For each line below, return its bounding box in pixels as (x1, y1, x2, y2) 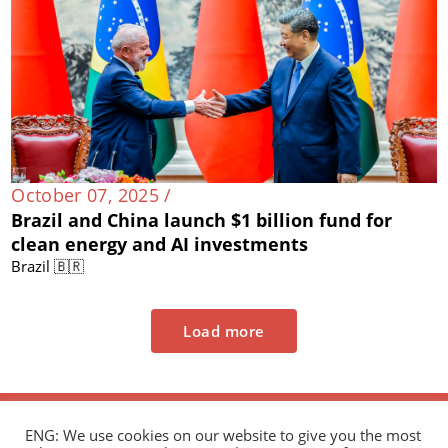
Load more (183, 320, 265, 341)
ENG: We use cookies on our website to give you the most (25, 425, 421, 445)
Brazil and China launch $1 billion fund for (11, 207, 393, 232)
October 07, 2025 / (11, 182, 172, 207)
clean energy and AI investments (11, 231, 309, 256)
